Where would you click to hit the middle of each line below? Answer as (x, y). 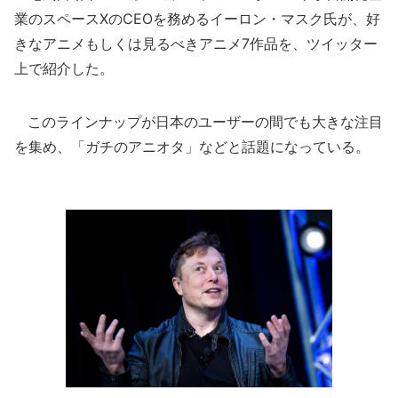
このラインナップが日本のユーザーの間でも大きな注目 (199, 122)
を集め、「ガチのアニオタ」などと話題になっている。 (192, 147)
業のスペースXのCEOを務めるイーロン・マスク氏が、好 (197, 19)
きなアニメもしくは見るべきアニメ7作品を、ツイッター (196, 44)
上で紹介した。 (64, 68)
